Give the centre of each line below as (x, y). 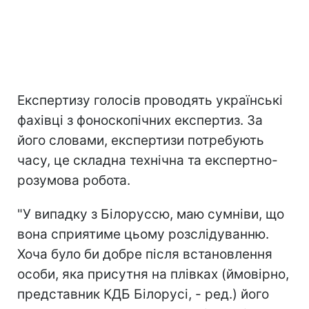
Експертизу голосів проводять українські (150, 100)
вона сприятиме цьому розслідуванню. (143, 234)
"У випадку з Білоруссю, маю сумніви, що (151, 214)
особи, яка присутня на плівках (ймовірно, (153, 274)
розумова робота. (74, 180)
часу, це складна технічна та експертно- (148, 160)
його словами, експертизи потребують (141, 140)
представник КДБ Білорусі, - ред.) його (143, 294)
